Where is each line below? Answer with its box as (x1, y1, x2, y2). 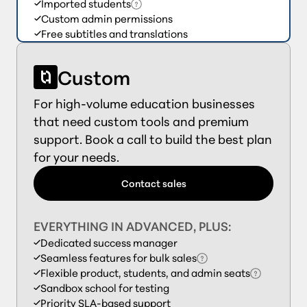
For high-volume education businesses (34, 96, 255, 112)
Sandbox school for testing (40, 282, 169, 295)
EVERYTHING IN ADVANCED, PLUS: (34, 219, 231, 234)
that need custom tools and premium (34, 114, 249, 130)
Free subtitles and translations (40, 27, 188, 40)
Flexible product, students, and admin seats (40, 267, 250, 280)
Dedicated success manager (40, 236, 177, 249)
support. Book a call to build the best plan (34, 132, 272, 147)
